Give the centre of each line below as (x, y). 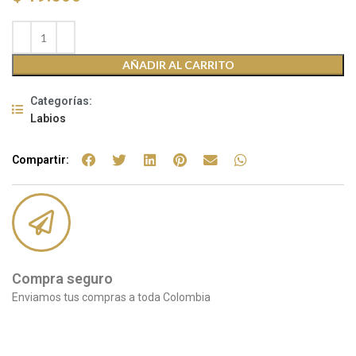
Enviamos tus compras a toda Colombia (111, 297)
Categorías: (61, 101)
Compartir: (41, 160)
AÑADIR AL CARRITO (178, 65)
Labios (48, 118)
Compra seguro (62, 279)
